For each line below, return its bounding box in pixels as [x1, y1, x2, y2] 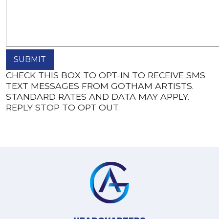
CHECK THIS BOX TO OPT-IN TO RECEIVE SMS [6, 70, 205, 80]
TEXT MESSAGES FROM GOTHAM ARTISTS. [6, 81, 194, 91]
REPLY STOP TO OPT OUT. [6, 102, 120, 112]
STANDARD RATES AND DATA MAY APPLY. [6, 91, 189, 102]
